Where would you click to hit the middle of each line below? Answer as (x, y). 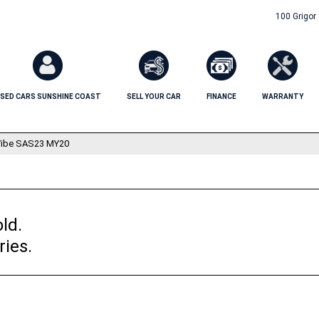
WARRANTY (283, 96)
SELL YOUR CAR (154, 96)
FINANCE (221, 96)
